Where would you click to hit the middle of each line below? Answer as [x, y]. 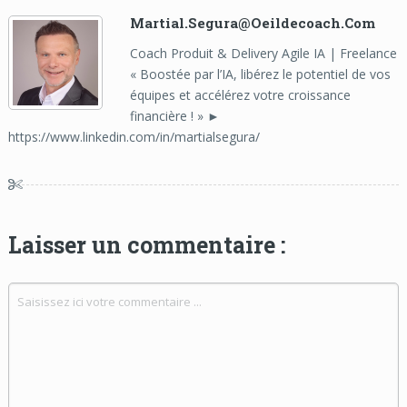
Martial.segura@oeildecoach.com [252, 22]
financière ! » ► [174, 115]
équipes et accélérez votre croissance [240, 94]
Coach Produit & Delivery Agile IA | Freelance [263, 53]
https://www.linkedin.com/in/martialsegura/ [134, 136]
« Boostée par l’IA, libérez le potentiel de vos [260, 74]
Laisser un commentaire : [146, 244]
